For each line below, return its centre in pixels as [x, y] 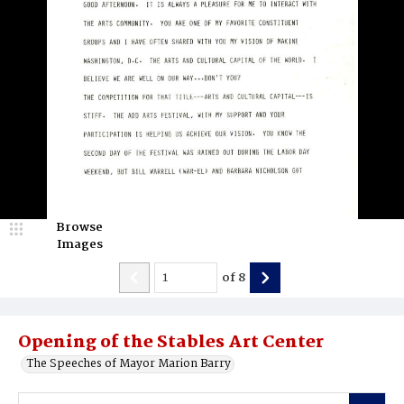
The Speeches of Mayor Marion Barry [129, 364]
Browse [79, 227]
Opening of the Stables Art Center [171, 343]
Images [79, 244]
